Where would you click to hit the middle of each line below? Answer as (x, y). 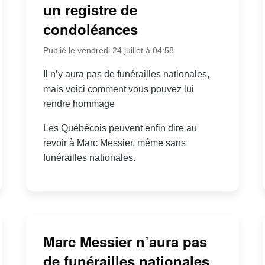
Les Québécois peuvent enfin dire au (120, 128)
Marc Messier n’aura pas (125, 242)
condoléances (90, 29)
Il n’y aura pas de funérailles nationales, (126, 74)
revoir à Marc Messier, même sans (114, 143)
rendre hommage (79, 104)
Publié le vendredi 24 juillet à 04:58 (108, 50)
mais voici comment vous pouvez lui (118, 89)
